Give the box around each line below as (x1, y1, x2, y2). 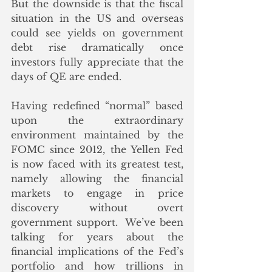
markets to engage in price (11, 186, 183, 199)
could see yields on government (11, 26, 183, 39)
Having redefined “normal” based (11, 99, 183, 112)
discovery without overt (11, 201, 183, 214)
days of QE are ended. (11, 70, 121, 83)
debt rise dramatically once (11, 41, 183, 53)
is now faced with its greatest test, (11, 157, 183, 170)
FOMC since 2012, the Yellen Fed (11, 143, 183, 155)
